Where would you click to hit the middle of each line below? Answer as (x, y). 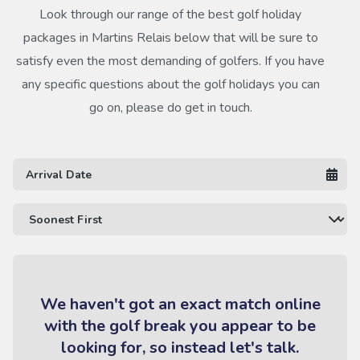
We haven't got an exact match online (180, 304)
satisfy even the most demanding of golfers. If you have (170, 61)
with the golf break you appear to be (180, 326)
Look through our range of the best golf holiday (170, 14)
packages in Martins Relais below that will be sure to (170, 38)
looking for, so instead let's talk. (180, 348)
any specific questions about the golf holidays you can (170, 84)
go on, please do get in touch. (170, 108)
